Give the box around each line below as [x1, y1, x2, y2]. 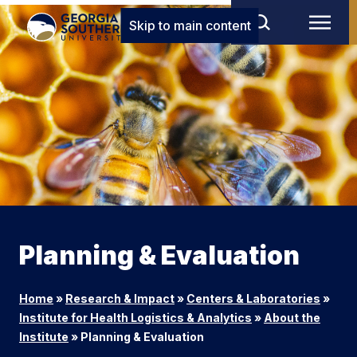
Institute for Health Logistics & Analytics [19, 311, 252, 325]
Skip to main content [128, 18, 251, 33]
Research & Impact [65, 292, 175, 306]
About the [264, 311, 320, 325]
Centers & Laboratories [186, 292, 320, 306]
